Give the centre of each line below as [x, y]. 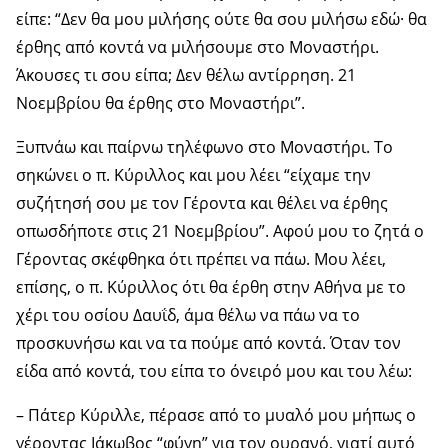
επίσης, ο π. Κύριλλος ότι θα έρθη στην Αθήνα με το [211, 286]
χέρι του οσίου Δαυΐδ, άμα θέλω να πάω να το [188, 314]
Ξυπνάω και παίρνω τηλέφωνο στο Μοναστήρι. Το [204, 146]
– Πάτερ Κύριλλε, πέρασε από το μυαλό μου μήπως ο [216, 414]
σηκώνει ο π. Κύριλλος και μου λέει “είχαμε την [193, 174]
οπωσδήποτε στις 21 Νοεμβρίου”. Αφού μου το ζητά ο [220, 230]
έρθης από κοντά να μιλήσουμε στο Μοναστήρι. [197, 46]
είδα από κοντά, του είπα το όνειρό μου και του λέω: [214, 370]
